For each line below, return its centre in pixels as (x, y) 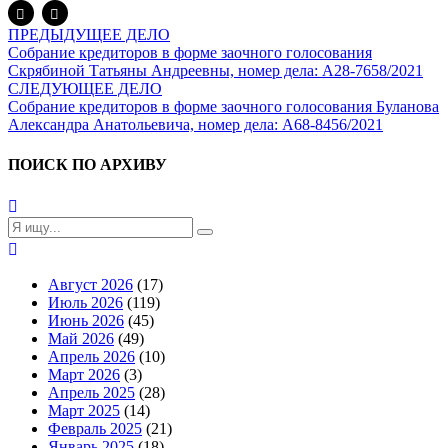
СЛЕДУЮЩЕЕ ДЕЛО (85, 89)
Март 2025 (84, 410)
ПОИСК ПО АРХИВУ (87, 164)
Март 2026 (84, 374)
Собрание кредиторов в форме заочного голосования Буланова (223, 107)
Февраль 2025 (95, 428)
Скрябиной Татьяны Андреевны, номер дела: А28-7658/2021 (215, 71)
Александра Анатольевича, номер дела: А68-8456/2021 (195, 125)
